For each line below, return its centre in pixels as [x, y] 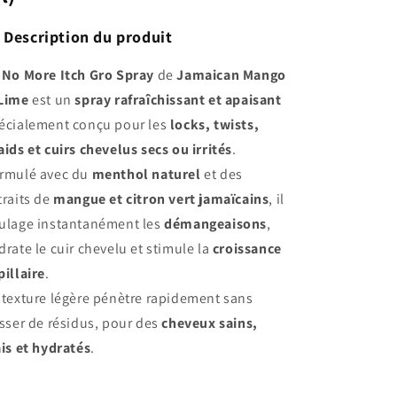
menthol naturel [146, 174]
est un [52, 99]
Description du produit [88, 36]
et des [222, 174]
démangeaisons [216, 223]
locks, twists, [214, 124]
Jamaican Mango [231, 74]
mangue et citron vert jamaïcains [161, 198]
